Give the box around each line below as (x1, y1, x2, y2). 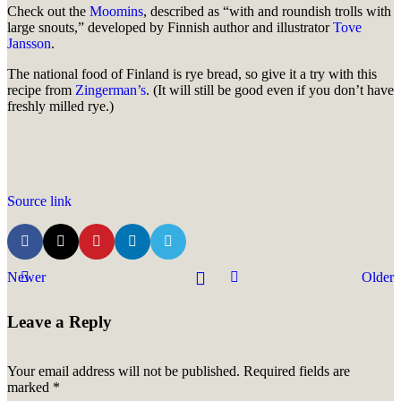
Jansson (7, 36, 51, 52)
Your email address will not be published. (7, 363, 240, 379)
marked (7, 379, 53, 395)
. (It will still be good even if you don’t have (146, 82, 394, 98)
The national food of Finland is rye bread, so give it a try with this (7, 66, 377, 82)
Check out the (7, 4, 90, 20)
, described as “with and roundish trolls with (143, 4, 391, 20)
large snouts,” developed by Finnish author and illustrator (7, 20, 333, 36)
